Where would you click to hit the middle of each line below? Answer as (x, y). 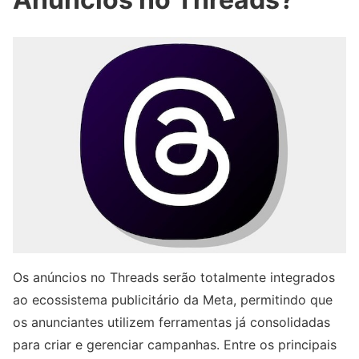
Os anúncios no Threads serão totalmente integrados (174, 277)
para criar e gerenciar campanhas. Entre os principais (175, 345)
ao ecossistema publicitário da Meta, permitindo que (173, 300)
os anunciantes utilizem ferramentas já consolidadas (171, 322)
